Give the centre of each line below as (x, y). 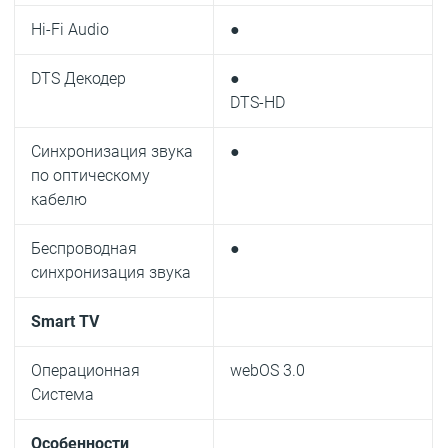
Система (63, 395)
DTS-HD (258, 103)
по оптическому (91, 176)
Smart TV (65, 322)
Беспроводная (84, 249)
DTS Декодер (79, 79)
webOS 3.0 (268, 371)
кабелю (59, 200)
